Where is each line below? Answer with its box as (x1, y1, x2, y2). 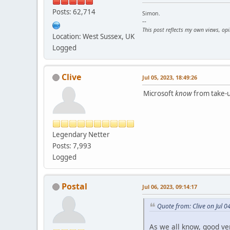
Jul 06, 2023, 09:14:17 (142, 182, 197, 190)
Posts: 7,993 (52, 141, 91, 150)
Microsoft (143, 88, 175, 98)
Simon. (142, 9, 160, 17)
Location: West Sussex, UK (52, 31, 135, 41)
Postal (62, 180, 87, 192)
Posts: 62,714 (52, 7, 95, 16)
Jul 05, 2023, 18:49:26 (142, 73, 197, 81)
